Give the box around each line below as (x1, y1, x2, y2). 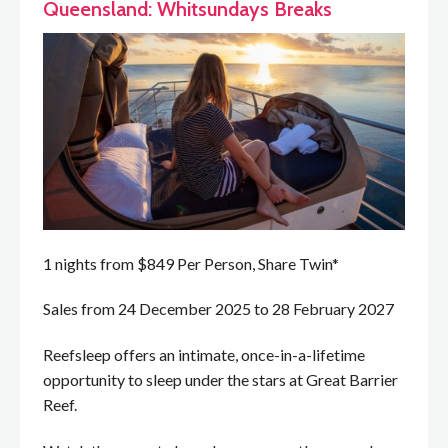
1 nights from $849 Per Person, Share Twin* (43, 253, 339, 273)
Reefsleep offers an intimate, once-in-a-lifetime (43, 345, 365, 365)
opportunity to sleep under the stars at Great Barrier (43, 370, 398, 390)
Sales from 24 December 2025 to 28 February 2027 (43, 299, 394, 319)
